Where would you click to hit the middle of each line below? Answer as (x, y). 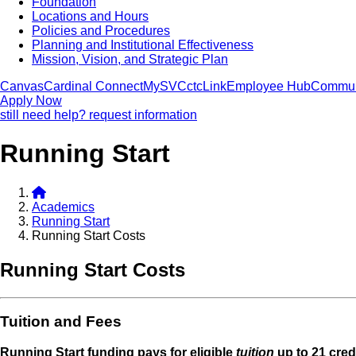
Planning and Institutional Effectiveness (143, 45)
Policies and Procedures (101, 31)
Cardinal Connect (93, 86)
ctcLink (207, 86)
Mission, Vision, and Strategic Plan (130, 59)
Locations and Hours (90, 16)
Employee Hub (269, 86)
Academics (63, 207)
